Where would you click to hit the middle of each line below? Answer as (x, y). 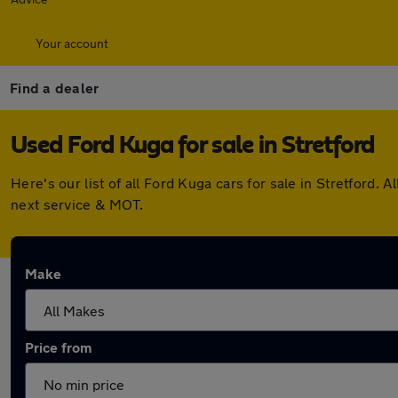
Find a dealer (55, 88)
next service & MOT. (77, 204)
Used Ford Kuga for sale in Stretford (192, 146)
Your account (72, 43)
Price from (58, 347)
